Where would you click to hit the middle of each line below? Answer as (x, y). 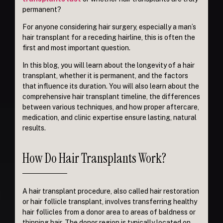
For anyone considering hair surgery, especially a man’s (109, 27)
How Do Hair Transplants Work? (94, 158)
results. (34, 128)
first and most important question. (77, 48)
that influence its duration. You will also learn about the (111, 86)
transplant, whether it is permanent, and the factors (105, 76)
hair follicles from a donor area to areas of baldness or (109, 212)
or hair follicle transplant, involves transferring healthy (110, 201)
